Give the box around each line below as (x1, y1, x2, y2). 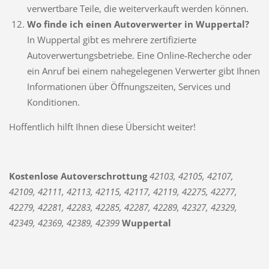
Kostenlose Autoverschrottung (8, 170, 147, 183)
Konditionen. (26, 96, 80, 109)
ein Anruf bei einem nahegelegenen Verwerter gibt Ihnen (26, 65, 260, 77)
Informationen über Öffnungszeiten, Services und (26, 80, 231, 93)
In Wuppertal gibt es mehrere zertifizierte (26, 34, 196, 46)
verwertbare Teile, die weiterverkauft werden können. (26, 2, 249, 15)
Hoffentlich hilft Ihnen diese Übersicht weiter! (8, 121, 196, 133)
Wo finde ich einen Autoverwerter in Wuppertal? (26, 18, 249, 31)
